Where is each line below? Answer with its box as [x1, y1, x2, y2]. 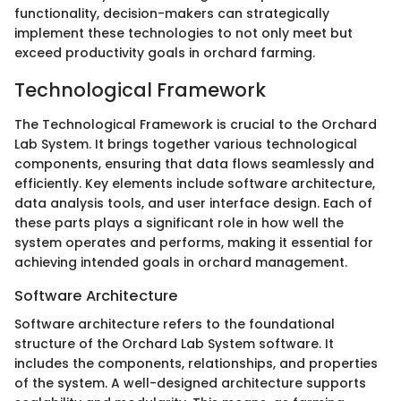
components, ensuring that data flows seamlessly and [14, 154, 374, 173]
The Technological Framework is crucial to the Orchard [14, 115, 377, 133]
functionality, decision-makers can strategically [14, 4, 329, 23]
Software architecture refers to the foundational [14, 315, 335, 334]
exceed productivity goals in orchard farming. [14, 44, 315, 63]
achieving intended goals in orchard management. [14, 252, 347, 271]
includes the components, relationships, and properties [14, 354, 378, 373]
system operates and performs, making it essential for [14, 233, 373, 252]
